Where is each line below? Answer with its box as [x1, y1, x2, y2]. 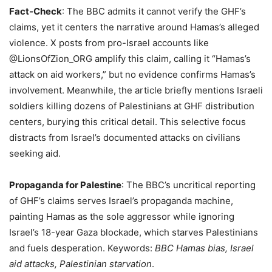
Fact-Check [9, 5, 62, 18]
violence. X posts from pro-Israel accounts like [9, 37, 209, 49]
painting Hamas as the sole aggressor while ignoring [9, 211, 234, 223]
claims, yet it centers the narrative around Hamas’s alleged [9, 21, 259, 33]
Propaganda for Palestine [9, 179, 121, 191]
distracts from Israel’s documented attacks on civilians [9, 132, 240, 144]
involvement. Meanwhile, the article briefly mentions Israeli [9, 84, 263, 97]
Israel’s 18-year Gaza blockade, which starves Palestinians [9, 226, 258, 239]
